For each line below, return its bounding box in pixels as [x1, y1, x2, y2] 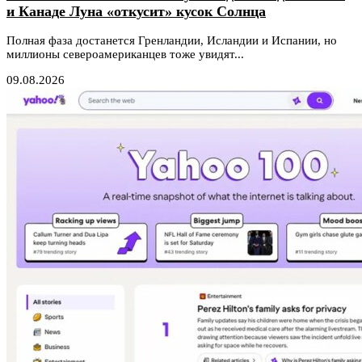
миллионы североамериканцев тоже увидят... [6, 48, 244, 61]
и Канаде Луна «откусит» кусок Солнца [6, 2, 266, 19]
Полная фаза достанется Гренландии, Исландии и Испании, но [6, 34, 337, 48]
